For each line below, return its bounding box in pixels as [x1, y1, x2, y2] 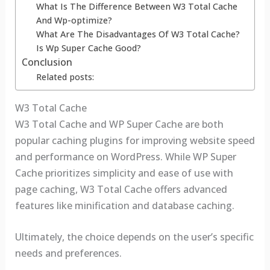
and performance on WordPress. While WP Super [14, 149, 236, 163]
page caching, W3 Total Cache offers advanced [14, 182, 227, 196]
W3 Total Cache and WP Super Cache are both [14, 117, 224, 131]
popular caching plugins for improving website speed [14, 133, 255, 147]
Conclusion [21, 55, 72, 69]
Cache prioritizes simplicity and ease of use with [14, 166, 233, 180]
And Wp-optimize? [36, 14, 112, 26]
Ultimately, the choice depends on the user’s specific [14, 230, 254, 244]
